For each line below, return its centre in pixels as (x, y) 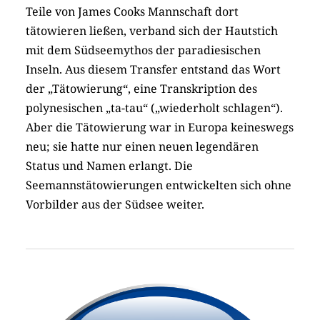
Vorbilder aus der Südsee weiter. (115, 205)
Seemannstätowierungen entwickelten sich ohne (159, 185)
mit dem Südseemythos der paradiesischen (143, 50)
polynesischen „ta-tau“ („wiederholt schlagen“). (154, 108)
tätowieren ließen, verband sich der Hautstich (152, 31)
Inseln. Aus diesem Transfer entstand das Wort (153, 70)
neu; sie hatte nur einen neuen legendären (142, 147)
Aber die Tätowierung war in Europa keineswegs (160, 127)
